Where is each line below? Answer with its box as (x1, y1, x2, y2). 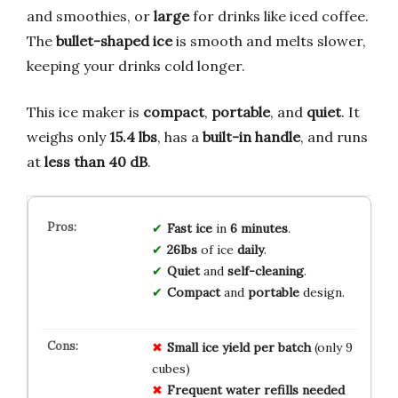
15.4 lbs (109, 127, 157, 146)
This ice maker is (27, 102, 143, 121)
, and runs (300, 127, 368, 146)
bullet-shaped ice (56, 31, 172, 50)
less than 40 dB (44, 152, 147, 171)
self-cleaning (227, 262, 304, 279)
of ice (196, 241, 237, 258)
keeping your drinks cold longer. (27, 56, 245, 75)
